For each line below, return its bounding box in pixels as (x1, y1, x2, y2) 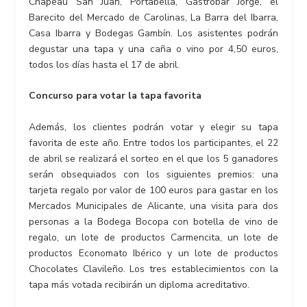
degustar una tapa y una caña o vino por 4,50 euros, (29, 42, 278, 56)
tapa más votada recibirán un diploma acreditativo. (29, 278, 250, 291)
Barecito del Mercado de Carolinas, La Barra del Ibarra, (29, 10, 278, 24)
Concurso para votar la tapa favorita (29, 89, 202, 103)
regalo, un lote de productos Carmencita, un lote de (29, 230, 278, 244)
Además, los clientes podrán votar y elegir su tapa (29, 120, 278, 134)
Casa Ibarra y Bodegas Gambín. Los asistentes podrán (29, 26, 278, 40)
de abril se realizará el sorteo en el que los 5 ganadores (29, 151, 278, 165)
